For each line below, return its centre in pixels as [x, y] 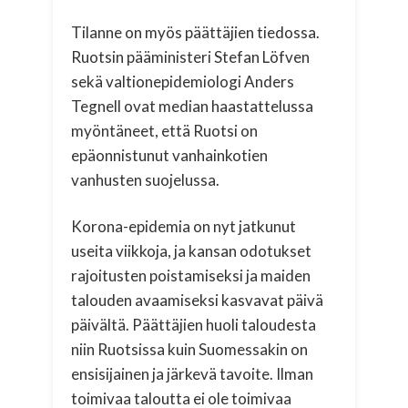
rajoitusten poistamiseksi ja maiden [191, 275]
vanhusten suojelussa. [146, 179]
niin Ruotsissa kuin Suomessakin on [190, 349]
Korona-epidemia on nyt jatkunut [184, 226]
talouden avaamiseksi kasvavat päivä [198, 300]
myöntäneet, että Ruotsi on [165, 130]
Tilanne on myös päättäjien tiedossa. [196, 32]
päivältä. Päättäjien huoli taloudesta [194, 324]
